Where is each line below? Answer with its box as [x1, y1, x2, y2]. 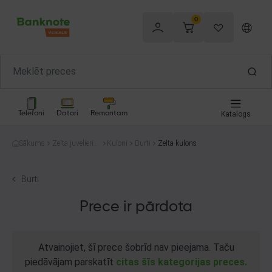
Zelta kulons [158, 139, 197, 148]
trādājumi [52, 150, 83, 158]
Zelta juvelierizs [52, 139, 101, 148]
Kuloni [107, 139, 127, 148]
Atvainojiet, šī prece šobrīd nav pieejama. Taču [38, 242, 234, 253]
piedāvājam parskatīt [25, 256, 116, 268]
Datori [56, 109, 78, 117]
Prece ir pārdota [80, 199, 192, 215]
